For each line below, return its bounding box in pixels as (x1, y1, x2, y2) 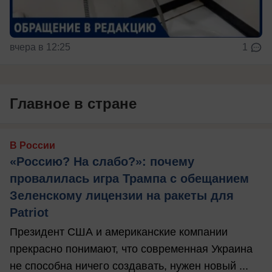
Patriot (10, 205, 49, 219)
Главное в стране (10, 95, 137, 112)
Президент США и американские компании (10, 225, 228, 238)
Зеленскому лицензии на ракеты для (10, 188, 234, 202)
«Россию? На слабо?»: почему (10, 154, 194, 168)
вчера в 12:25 (10, 41, 70, 52)
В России (10, 140, 55, 151)
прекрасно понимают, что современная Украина (10, 242, 253, 255)
